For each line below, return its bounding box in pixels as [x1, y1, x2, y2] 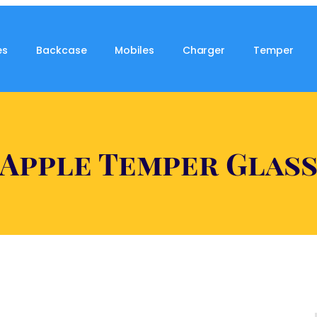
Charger [182, 42, 226, 57]
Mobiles [115, 42, 154, 57]
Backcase [36, 42, 87, 57]
